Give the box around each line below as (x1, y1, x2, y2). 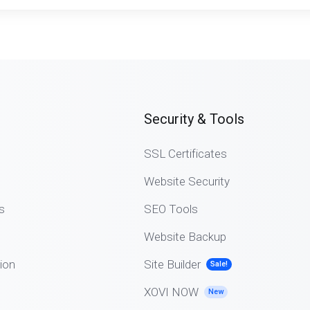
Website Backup (143, 230, 226, 244)
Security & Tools (143, 111, 244, 127)
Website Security (143, 174, 230, 188)
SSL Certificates (143, 147, 227, 161)
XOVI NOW (143, 285, 199, 299)
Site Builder (143, 257, 201, 271)
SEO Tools (143, 202, 198, 216)
